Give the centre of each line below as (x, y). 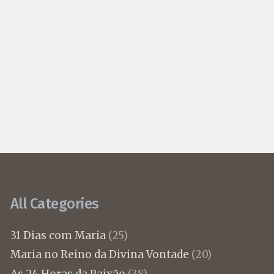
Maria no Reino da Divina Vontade (99, 255)
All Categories (54, 204)
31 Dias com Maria (58, 235)
